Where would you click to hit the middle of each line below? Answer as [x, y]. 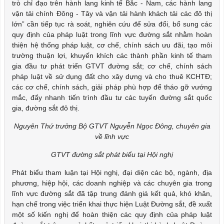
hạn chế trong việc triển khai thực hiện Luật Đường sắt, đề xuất [112, 204]
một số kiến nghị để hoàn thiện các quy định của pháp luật [112, 214]
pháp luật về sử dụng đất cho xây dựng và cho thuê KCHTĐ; [112, 76]
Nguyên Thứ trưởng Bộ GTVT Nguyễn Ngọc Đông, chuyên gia [112, 126]
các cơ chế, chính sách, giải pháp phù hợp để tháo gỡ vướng [112, 87]
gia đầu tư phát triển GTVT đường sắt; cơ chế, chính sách [112, 66]
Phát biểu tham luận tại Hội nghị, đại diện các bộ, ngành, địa [112, 172]
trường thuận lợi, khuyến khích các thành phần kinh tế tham [112, 55]
